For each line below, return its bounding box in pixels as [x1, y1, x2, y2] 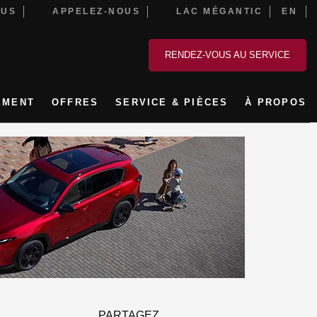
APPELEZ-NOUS [45, 6, 140, 16]
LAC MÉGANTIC [168, 6, 263, 16]
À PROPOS [245, 97, 306, 108]
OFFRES [51, 97, 99, 108]
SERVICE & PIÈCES [115, 97, 229, 108]
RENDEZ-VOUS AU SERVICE [165, 50, 290, 60]
